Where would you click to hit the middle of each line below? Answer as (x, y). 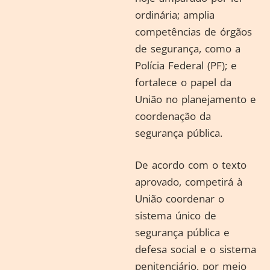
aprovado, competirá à (189, 182)
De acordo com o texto (191, 165)
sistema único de (176, 215)
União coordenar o (180, 199)
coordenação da (173, 116)
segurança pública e (182, 232)
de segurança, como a (188, 48)
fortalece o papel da (183, 82)
